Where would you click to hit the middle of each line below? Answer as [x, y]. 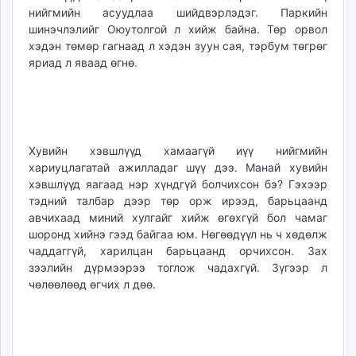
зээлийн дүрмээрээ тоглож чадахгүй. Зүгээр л [178, 268]
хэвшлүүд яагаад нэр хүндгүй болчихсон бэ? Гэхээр [178, 184]
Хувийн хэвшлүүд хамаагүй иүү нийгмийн [178, 151]
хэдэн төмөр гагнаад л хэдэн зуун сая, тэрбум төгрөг [178, 46]
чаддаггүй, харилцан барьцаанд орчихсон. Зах [178, 251]
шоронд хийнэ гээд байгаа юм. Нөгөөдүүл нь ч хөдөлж [178, 234]
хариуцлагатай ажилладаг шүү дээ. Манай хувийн [178, 168]
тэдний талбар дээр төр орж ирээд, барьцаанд [178, 201]
